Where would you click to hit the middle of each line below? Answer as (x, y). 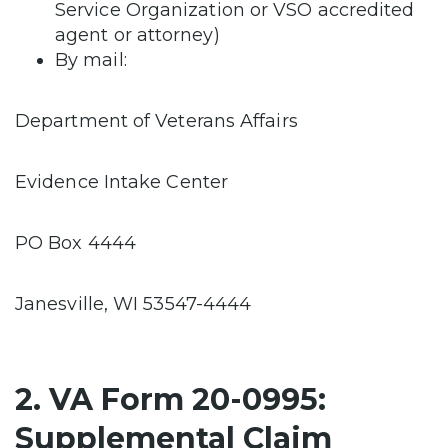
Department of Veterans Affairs (156, 120)
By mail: (93, 59)
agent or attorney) (137, 34)
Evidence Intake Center (121, 181)
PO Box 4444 (75, 242)
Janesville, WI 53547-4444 (133, 303)
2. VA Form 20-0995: (170, 399)
